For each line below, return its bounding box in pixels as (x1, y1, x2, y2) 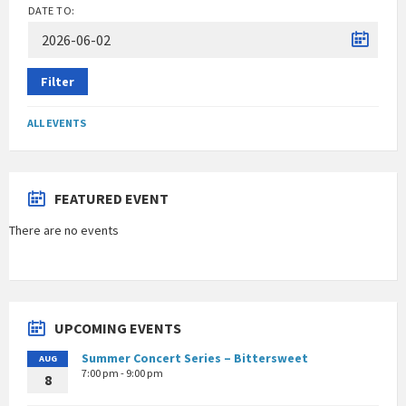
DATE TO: (28, 3, 75, 17)
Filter (41, 72, 74, 90)
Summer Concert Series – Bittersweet (82, 349, 308, 366)
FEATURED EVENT (54, 188, 169, 208)
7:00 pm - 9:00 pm (82, 365, 163, 380)
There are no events (9, 221, 119, 238)
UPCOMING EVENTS (54, 318, 181, 337)
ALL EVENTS (27, 115, 86, 130)
